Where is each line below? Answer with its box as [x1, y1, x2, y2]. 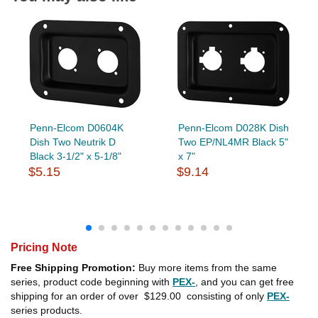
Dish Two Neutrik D [29, 136, 116, 148]
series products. [11, 304, 82, 316]
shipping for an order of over [11, 290, 141, 302]
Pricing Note [11, 241, 77, 253]
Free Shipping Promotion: [11, 261, 136, 273]
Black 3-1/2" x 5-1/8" [29, 150, 121, 162]
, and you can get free [195, 275, 294, 287]
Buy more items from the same [136, 261, 277, 273]
